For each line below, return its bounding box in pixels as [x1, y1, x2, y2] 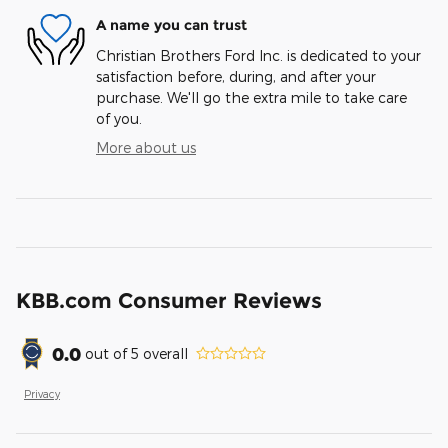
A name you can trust [96, 16, 247, 35]
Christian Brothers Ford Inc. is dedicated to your [96, 46, 421, 64]
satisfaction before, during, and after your [96, 67, 376, 85]
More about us [96, 138, 196, 156]
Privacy [24, 386, 60, 400]
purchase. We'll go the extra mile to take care [96, 88, 407, 106]
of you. [96, 109, 142, 127]
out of [85, 345, 131, 363]
